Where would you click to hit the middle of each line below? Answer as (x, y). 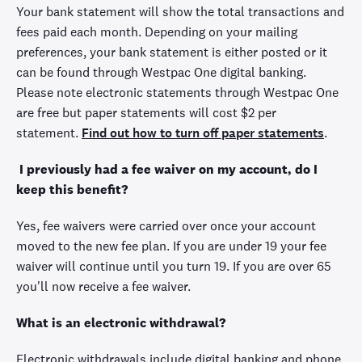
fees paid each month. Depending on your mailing (157, 32)
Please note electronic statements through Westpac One (177, 93)
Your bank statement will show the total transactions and (180, 12)
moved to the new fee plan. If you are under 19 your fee (171, 246)
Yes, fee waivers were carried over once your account (166, 226)
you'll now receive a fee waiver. (103, 286)
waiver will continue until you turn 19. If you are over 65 (174, 266)
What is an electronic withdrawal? (121, 323)
